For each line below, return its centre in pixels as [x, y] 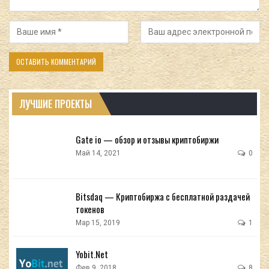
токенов [90, 209]
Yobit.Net [92, 254]
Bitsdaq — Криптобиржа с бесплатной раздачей [163, 197]
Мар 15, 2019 [98, 223]
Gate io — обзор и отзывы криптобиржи [147, 139]
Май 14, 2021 [98, 153]
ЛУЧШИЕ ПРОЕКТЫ [56, 104]
